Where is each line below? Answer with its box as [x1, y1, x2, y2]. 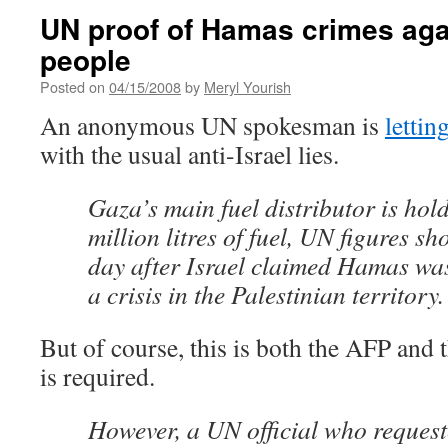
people [40, 39, 131, 80]
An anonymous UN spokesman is [40, 108, 385, 142]
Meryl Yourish [204, 76, 291, 97]
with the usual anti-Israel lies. [40, 137, 339, 171]
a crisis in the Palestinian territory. [88, 277, 444, 311]
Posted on [40, 76, 105, 97]
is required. [40, 359, 155, 393]
